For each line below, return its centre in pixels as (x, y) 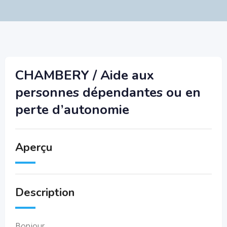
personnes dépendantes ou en (108, 92)
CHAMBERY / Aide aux (85, 75)
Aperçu (34, 147)
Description (45, 193)
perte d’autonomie (72, 110)
